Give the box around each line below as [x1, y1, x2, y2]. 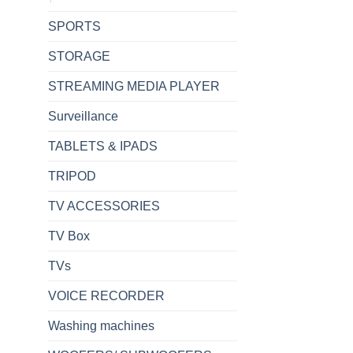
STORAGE [48, 49, 110, 63]
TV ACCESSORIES [48, 199, 160, 213]
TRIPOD [48, 169, 96, 183]
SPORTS [48, 19, 101, 33]
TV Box [48, 229, 90, 243]
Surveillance [48, 109, 118, 123]
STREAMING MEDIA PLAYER [48, 79, 220, 93]
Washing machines [48, 318, 154, 333]
